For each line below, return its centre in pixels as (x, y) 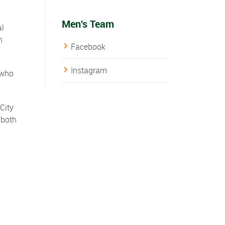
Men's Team (88, 24)
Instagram (89, 71)
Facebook (88, 47)
